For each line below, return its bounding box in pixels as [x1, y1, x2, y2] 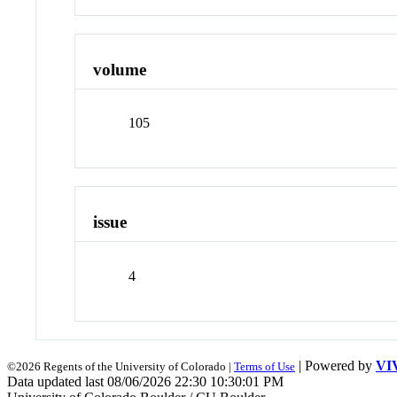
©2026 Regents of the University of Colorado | [7, 359, 234, 373]
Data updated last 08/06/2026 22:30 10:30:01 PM [7, 373, 284, 389]
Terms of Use [234, 359, 295, 373]
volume [93, 59, 147, 79]
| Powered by [295, 357, 376, 373]
